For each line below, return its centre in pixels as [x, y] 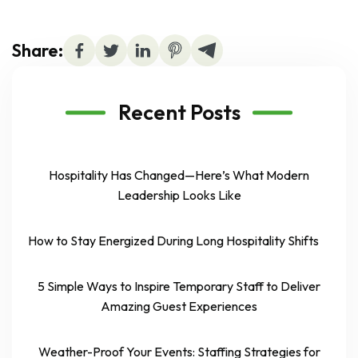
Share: [38, 50]
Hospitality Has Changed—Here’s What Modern [179, 175]
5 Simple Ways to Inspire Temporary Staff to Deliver [179, 286]
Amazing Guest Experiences [179, 306]
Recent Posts [179, 113]
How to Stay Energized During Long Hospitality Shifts [173, 241]
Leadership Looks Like [179, 195]
